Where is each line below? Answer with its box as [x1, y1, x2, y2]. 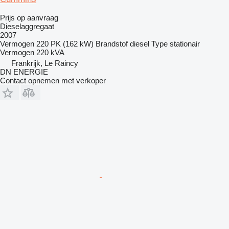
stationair [170, 39, 200, 48]
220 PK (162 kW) [36, 39, 94, 48]
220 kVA [36, 48, 64, 57]
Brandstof [96, 39, 128, 48]
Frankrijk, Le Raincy [11, 58, 78, 67]
